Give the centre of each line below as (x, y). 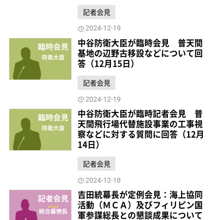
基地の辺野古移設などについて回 (140, 53)
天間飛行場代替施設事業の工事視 (140, 124)
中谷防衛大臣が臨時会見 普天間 (140, 42)
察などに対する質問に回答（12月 (141, 134)
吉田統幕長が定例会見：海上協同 (140, 195)
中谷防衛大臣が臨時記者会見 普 (140, 114)
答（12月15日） (109, 63)
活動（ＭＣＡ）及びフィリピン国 (140, 205)
